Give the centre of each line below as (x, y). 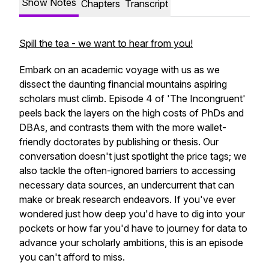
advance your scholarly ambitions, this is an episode (131, 243)
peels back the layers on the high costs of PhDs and (131, 113)
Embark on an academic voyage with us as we (119, 70)
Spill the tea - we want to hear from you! (106, 43)
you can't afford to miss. (72, 257)
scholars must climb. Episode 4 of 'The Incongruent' (132, 98)
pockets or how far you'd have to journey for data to (133, 228)
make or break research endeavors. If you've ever (127, 199)
